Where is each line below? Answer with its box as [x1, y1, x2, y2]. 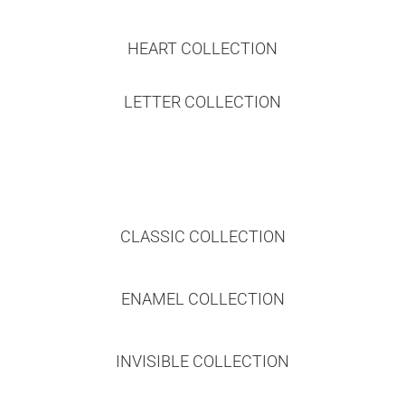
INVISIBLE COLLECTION [116, 351, 289, 371]
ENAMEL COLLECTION [120, 288, 285, 308]
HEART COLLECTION [127, 38, 278, 58]
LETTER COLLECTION [124, 91, 281, 111]
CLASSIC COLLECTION [119, 226, 286, 246]
